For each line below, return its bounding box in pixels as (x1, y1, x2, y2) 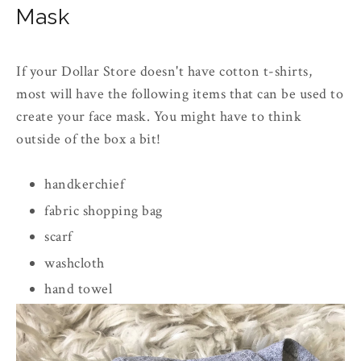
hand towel (44, 280, 113, 299)
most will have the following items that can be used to (16, 85, 343, 104)
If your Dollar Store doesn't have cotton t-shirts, (16, 62, 312, 81)
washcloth (44, 253, 105, 272)
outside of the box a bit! (16, 130, 164, 149)
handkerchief (44, 175, 125, 194)
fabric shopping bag (44, 201, 163, 220)
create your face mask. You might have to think (16, 107, 301, 127)
